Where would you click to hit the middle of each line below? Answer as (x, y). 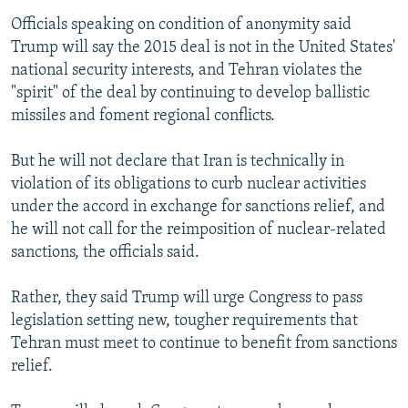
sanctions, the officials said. (105, 253)
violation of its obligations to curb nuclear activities (189, 185)
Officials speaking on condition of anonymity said (181, 25)
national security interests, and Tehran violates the (187, 71)
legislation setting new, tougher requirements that (184, 321)
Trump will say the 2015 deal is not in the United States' (203, 48)
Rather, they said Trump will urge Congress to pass (187, 299)
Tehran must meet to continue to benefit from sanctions (204, 344)
